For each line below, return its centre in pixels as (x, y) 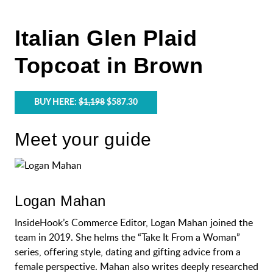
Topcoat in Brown (109, 66)
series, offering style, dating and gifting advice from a (128, 252)
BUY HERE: (56, 102)
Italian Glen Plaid (106, 38)
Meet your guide (83, 139)
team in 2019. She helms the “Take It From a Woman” (127, 237)
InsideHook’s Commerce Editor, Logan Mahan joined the (134, 222)
